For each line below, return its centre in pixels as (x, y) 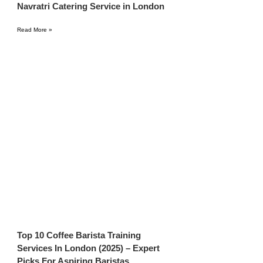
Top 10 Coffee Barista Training (79, 235)
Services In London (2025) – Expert (89, 248)
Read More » (35, 30)
